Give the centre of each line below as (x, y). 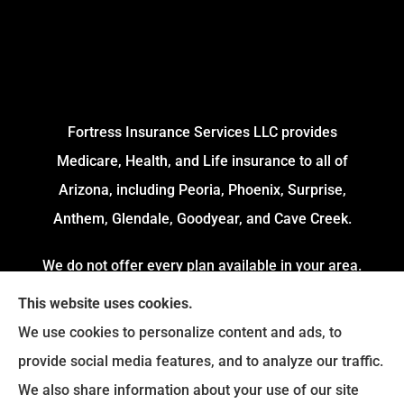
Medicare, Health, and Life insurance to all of (202, 161)
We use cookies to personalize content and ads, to (180, 332)
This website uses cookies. (106, 303)
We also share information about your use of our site (188, 390)
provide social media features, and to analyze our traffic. (201, 361)
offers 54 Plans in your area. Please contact (202, 324)
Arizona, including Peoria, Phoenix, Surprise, (202, 190)
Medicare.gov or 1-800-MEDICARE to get (202, 353)
